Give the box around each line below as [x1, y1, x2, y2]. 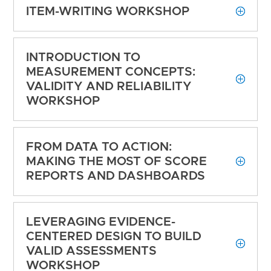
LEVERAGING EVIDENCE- [26, 216, 176, 229]
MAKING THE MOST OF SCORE [26, 155, 207, 168]
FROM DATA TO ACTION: [26, 141, 172, 154]
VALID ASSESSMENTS [26, 245, 157, 258]
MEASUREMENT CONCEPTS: [26, 66, 196, 79]
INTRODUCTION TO [26, 51, 141, 64]
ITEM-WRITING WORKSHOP [26, 5, 190, 18]
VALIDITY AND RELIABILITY [26, 80, 192, 93]
